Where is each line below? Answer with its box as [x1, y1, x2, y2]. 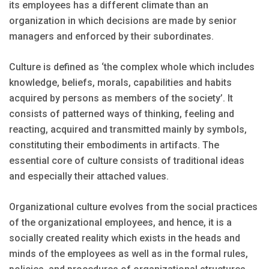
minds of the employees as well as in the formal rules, [9, 247, 248, 259]
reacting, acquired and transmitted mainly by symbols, [9, 123, 247, 135]
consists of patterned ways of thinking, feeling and [9, 107, 234, 119]
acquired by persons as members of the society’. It [9, 92, 233, 104]
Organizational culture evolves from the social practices [9, 201, 258, 213]
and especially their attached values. [9, 170, 169, 182]
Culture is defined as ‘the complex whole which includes [9, 61, 255, 73]
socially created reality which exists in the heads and [9, 232, 240, 244]
